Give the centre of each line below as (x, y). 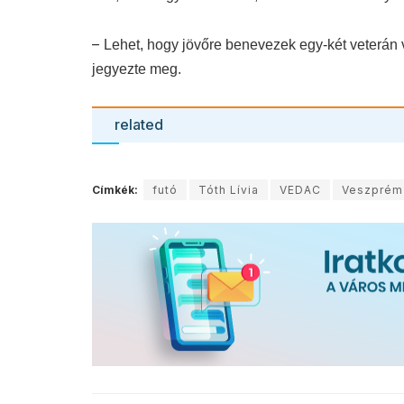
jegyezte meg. (137, 69)
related (139, 124)
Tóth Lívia (229, 189)
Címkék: (115, 189)
